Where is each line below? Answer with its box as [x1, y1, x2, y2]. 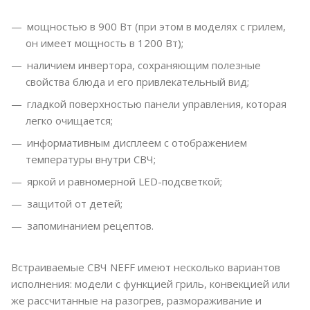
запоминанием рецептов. [27, 219, 154, 233]
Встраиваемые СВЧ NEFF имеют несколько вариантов [11, 260, 280, 275]
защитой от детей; [27, 197, 122, 211]
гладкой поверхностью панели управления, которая [27, 97, 286, 111]
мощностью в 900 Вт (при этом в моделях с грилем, [27, 19, 286, 34]
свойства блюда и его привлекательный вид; [26, 75, 249, 89]
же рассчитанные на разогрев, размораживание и [11, 293, 262, 308]
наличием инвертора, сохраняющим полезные [27, 58, 261, 73]
